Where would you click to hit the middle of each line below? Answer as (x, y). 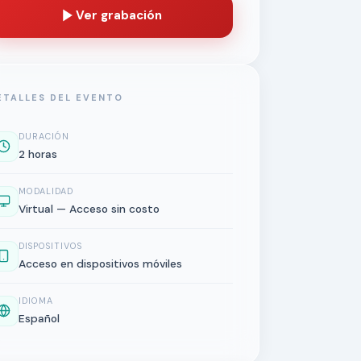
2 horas (38, 154)
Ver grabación (118, 15)
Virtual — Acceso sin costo (89, 209)
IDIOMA (36, 301)
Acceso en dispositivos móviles (100, 263)
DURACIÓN (44, 136)
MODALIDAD (46, 191)
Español (39, 318)
